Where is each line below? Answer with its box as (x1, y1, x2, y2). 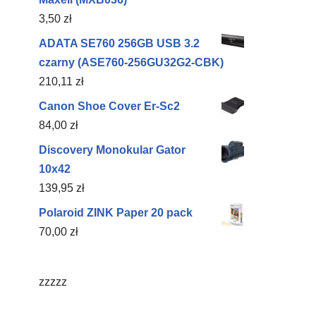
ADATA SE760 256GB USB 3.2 (39, 37, 200, 49)
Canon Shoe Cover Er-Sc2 (39, 100, 180, 112)
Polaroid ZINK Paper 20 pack (39, 207, 193, 219)
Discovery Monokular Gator (39, 144, 186, 156)
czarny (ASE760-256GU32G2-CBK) (39, 56, 224, 68)
